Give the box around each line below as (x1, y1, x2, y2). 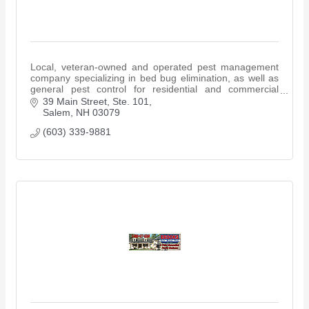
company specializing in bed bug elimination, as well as (30, 72, 279, 83)
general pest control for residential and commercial (30, 83, 279, 94)
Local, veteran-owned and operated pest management (30, 61, 279, 72)
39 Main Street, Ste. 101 (42, 96, 149, 108)
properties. (30, 94, 77, 106)
